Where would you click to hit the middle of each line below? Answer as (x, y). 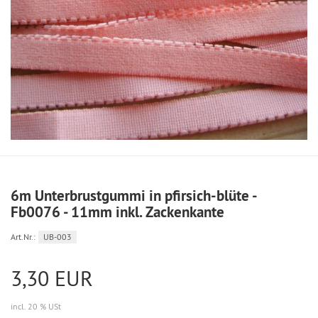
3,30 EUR (52, 279)
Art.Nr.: (23, 237)
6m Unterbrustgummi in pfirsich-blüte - (133, 196)
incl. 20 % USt (36, 307)
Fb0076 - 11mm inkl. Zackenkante (117, 212)
